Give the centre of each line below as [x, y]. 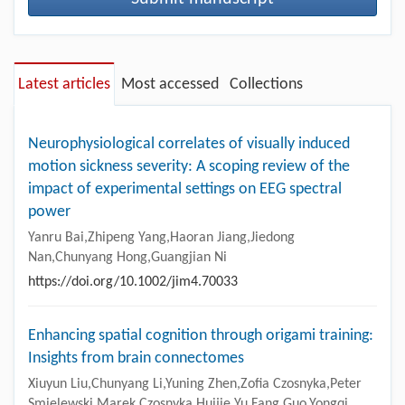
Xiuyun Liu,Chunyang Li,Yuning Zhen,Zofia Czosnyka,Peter [195, 384]
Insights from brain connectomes [136, 358]
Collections [266, 84]
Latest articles [64, 84]
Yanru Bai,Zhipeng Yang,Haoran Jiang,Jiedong [161, 237]
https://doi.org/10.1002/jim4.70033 [133, 282]
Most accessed [170, 84]
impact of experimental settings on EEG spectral [185, 189]
